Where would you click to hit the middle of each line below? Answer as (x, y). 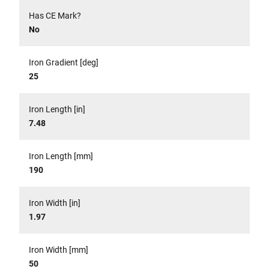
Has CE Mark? (55, 16)
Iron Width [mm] (59, 250)
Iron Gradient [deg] (64, 62)
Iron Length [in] (57, 109)
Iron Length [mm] (61, 156)
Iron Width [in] (55, 203)
